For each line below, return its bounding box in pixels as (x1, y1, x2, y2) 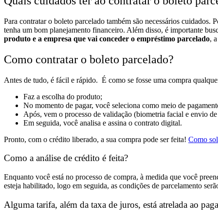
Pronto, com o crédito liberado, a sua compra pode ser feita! (4, 135, 186, 144)
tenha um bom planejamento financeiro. (4, 25, 125, 34)
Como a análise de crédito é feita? (4, 153, 128, 163)
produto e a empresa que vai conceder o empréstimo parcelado (4, 34, 210, 43)
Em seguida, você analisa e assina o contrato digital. (23, 118, 182, 127)
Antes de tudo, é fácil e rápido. (4, 75, 100, 84)
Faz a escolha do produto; (23, 92, 102, 101)
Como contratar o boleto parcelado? (4, 53, 174, 66)
